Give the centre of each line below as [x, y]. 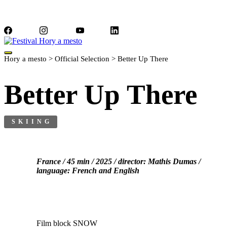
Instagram [62, 32]
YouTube [97, 32]
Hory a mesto [25, 59]
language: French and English [88, 171]
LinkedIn [132, 32]
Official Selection [82, 59]
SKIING [32, 122]
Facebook [26, 32]
